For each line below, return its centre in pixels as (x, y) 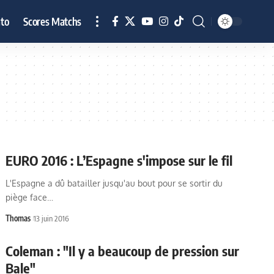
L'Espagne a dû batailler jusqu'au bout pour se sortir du (114, 183)
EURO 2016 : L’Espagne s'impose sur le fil (119, 160)
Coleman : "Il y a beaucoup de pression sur (123, 251)
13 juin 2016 (52, 218)
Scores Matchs (53, 21)
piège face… (30, 197)
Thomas (18, 218)
